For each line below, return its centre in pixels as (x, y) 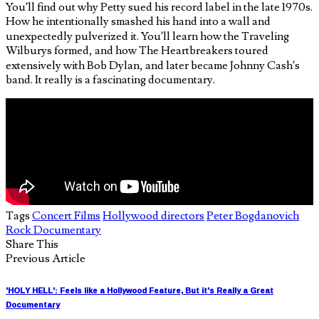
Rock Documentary (53, 230)
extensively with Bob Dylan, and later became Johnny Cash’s (153, 65)
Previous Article (46, 258)
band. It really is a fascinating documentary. (110, 79)
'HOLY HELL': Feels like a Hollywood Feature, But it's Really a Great (140, 290)
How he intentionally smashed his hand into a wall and (138, 21)
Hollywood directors (153, 215)
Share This (32, 244)
